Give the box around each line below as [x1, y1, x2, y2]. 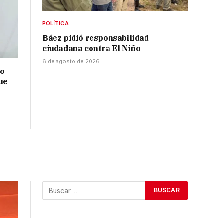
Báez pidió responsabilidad [42, 33, 149, 43]
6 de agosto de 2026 [42, 58, 100, 65]
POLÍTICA [42, 20, 69, 27]
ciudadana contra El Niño [42, 43, 141, 54]
